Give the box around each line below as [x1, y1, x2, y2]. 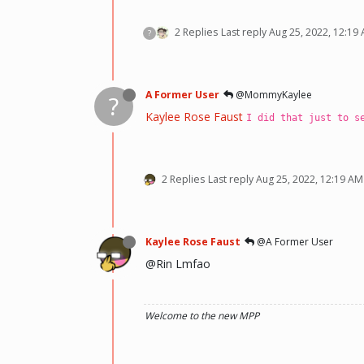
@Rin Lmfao [145, 255, 210, 271]
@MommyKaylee [233, 87, 312, 102]
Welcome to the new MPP [145, 308, 259, 323]
